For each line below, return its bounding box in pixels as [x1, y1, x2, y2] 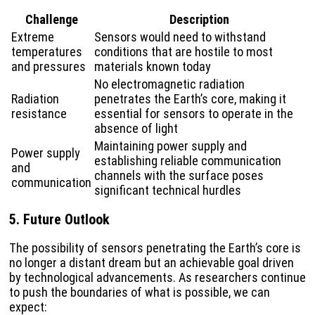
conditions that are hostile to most [94, 44, 273, 59]
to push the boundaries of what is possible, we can [9, 285, 270, 300]
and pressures [11, 58, 86, 74]
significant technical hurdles [94, 182, 241, 198]
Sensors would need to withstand [94, 29, 266, 44]
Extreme [11, 29, 54, 44]
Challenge [25, 11, 78, 27]
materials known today [94, 58, 211, 74]
